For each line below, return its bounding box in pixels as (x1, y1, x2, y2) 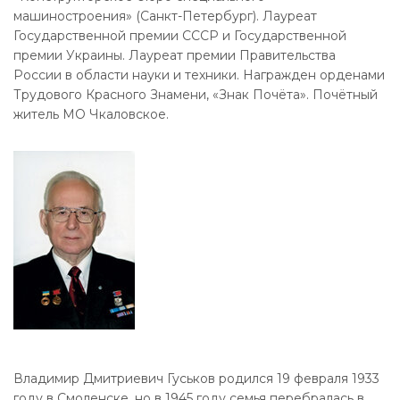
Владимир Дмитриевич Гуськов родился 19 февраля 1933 (13, 370, 379, 387)
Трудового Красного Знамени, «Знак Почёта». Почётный (13, 86, 378, 103)
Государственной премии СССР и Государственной (13, 27, 346, 44)
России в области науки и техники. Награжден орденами (13, 66, 385, 83)
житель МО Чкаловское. (13, 105, 169, 122)
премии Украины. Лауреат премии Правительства (13, 46, 336, 63)
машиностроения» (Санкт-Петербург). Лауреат (13, 7, 317, 24)
